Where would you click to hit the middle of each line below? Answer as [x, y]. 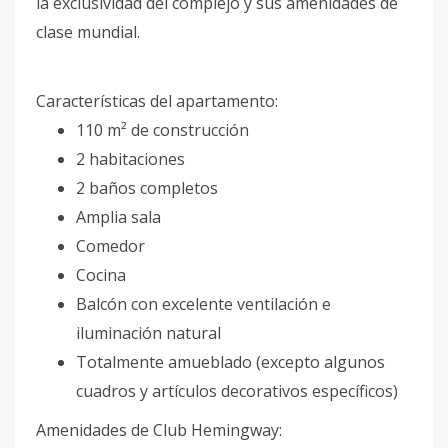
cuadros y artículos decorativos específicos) [237, 391]
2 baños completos [147, 188]
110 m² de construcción [162, 130]
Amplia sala [118, 217]
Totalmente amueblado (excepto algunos [230, 362]
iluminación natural [148, 333]
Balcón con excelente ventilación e [203, 304]
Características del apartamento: [157, 101]
